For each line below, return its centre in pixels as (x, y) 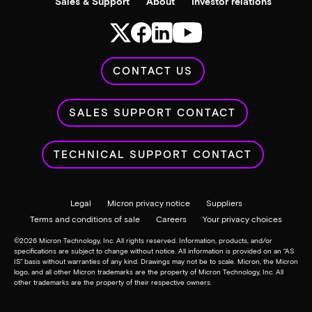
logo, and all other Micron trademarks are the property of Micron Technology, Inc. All (149, 271)
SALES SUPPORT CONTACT (153, 112)
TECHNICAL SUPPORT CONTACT (153, 154)
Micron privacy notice (148, 202)
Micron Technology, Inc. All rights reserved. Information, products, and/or (155, 240)
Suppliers (224, 202)
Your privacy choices (242, 218)
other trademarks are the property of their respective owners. (113, 282)
